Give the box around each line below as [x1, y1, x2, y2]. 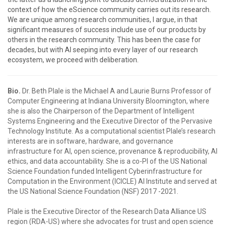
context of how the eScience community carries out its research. [8, 6, 211, 14]
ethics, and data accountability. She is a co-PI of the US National [8, 157, 207, 165]
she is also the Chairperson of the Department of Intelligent [8, 107, 194, 115]
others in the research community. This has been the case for [8, 36, 201, 44]
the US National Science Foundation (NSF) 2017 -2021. [8, 187, 178, 195]
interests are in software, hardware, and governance [8, 137, 173, 145]
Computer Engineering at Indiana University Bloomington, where [8, 97, 209, 105]
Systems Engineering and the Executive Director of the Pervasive [8, 117, 212, 125]
